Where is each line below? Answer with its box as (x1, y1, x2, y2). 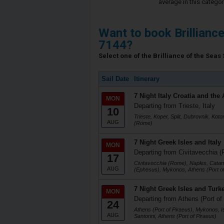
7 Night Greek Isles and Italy (134, 138, 221, 146)
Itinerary (134, 75, 159, 82)
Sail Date (101, 75, 129, 82)
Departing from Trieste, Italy (134, 102, 215, 109)
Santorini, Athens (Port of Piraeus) (134, 213, 216, 219)
